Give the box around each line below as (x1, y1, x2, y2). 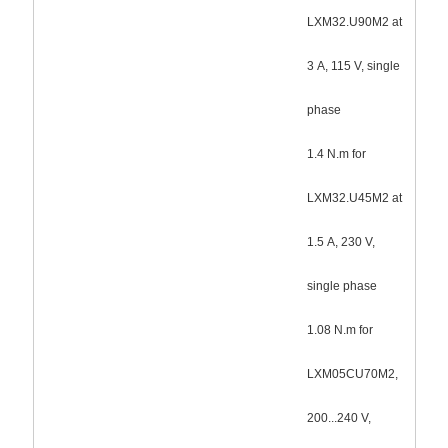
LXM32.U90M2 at (306, 14, 402, 29)
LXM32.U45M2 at (306, 190, 402, 205)
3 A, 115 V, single (306, 58, 400, 73)
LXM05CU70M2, (306, 366, 398, 381)
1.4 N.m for (306, 146, 366, 161)
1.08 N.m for (306, 322, 373, 337)
